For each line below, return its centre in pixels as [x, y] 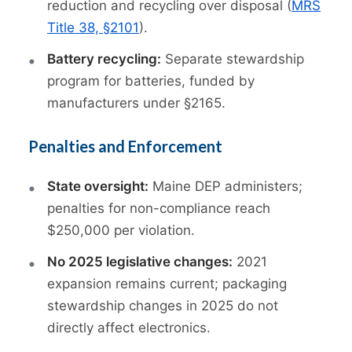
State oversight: [98, 187]
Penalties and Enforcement [125, 147]
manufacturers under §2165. [136, 103]
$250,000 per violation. [121, 231]
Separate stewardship [233, 59]
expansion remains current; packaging [167, 284]
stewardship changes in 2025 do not [163, 306]
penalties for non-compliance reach [159, 209]
